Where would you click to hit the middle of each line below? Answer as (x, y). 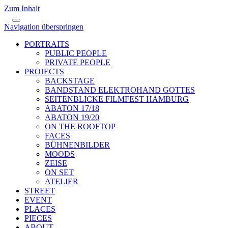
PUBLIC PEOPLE (76, 53)
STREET (40, 191)
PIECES (38, 218)
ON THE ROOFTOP (80, 126)
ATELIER (62, 181)
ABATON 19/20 (72, 117)
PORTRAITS (47, 44)
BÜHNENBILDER (77, 145)
